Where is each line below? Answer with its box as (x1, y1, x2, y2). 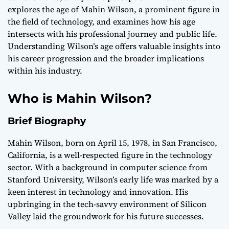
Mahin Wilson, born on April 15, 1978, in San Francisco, (8, 137, 217, 149)
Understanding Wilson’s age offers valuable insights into (8, 40, 220, 52)
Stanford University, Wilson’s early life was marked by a (8, 174, 218, 186)
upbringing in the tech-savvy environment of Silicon (8, 198, 207, 210)
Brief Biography (8, 115, 86, 127)
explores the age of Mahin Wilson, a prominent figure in (8, 4, 220, 15)
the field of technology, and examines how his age (8, 16, 195, 28)
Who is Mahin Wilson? (8, 91, 152, 106)
